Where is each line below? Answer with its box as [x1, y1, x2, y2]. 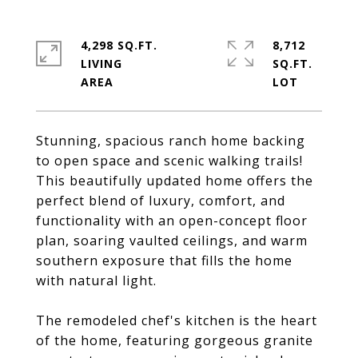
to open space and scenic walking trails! [36, 152, 303, 169]
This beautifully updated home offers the [36, 172, 313, 189]
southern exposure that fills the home [36, 252, 292, 269]
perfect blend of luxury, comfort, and [36, 192, 285, 209]
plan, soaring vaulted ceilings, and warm [36, 232, 308, 249]
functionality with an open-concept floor [36, 212, 308, 229]
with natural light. [36, 272, 157, 289]
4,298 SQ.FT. [81, 38, 157, 53]
